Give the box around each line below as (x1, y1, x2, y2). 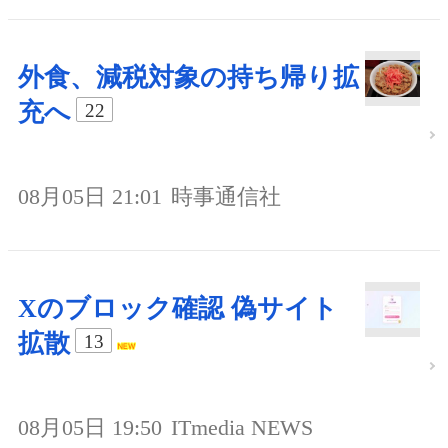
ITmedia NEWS (171, 415, 313, 441)
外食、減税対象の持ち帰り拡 (18, 63, 359, 93)
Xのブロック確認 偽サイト (18, 294, 338, 324)
